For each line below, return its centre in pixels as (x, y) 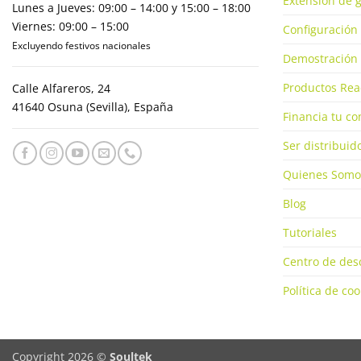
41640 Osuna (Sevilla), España (93, 106)
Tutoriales (310, 232)
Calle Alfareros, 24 (61, 88)
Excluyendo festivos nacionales (81, 45)
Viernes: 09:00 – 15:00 (71, 26)
